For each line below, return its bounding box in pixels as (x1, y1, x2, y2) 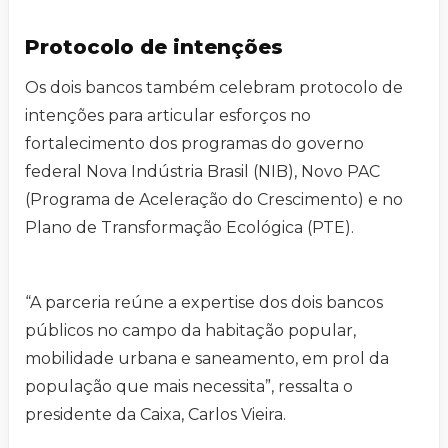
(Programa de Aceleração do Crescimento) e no (25, 190, 403, 210)
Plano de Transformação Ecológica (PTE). (25, 218, 354, 238)
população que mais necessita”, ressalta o (25, 377, 353, 397)
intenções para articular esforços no (25, 106, 311, 126)
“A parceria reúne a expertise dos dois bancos (25, 293, 383, 313)
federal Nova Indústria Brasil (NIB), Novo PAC (25, 162, 380, 182)
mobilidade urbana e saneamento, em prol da (25, 349, 389, 369)
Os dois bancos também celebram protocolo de (25, 78, 403, 98)
